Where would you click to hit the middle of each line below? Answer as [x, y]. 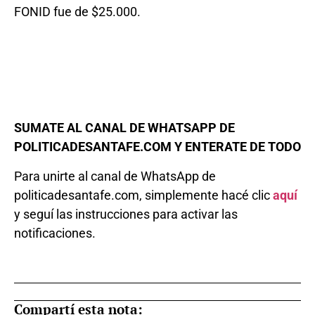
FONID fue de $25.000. [77, 11]
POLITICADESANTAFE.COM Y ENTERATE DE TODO [157, 147]
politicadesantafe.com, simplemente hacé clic [142, 195]
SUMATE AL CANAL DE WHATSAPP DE [124, 128]
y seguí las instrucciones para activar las [126, 214]
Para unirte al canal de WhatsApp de [115, 176]
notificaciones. [55, 233]
